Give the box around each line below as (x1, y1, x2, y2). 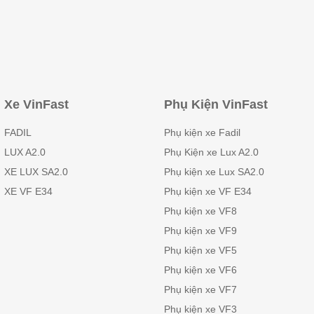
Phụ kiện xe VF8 (164, 205, 237, 217)
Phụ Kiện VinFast (164, 97, 268, 112)
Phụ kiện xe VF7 (164, 284, 237, 296)
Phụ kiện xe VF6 (164, 264, 237, 276)
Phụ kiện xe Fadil (164, 127, 240, 139)
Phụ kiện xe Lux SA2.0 (164, 166, 264, 178)
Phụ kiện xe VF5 (164, 245, 237, 257)
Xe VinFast (4, 97, 69, 112)
